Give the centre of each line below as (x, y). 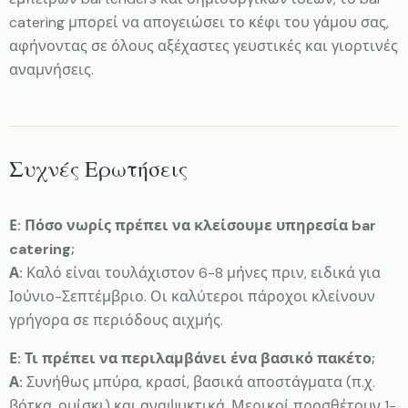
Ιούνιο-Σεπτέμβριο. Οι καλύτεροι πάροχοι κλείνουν (192, 296)
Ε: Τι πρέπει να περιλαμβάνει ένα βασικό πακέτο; (192, 358)
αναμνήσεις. (51, 69)
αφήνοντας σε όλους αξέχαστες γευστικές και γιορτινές (204, 46)
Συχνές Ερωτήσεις (98, 169)
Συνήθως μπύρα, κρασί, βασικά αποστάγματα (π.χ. (199, 382)
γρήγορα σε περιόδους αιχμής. (116, 320)
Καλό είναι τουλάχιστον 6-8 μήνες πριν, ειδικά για (202, 272)
